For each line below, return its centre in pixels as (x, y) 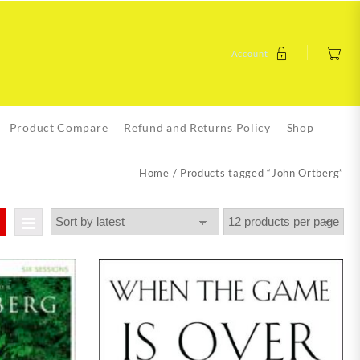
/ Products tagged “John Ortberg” (256, 173)
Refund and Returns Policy (197, 128)
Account (250, 54)
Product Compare (59, 128)
